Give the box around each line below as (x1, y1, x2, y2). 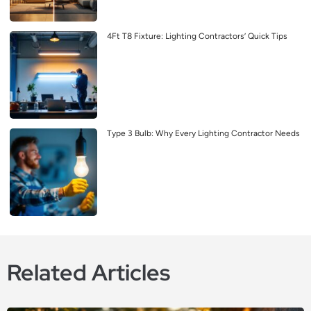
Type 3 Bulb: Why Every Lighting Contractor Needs (107, 128, 300, 138)
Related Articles (7, 257, 170, 287)
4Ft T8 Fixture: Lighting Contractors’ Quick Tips (107, 31, 287, 41)
